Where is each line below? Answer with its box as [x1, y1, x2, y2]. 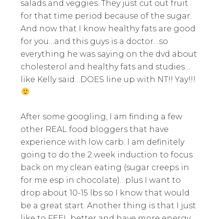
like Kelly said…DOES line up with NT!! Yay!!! [21, 74, 196, 84]
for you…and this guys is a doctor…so [21, 36, 169, 46]
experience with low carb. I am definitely [21, 137, 185, 147]
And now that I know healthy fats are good [21, 23, 196, 33]
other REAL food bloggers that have [21, 124, 169, 134]
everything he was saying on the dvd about [21, 49, 197, 59]
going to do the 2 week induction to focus [21, 150, 193, 159]
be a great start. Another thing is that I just [21, 200, 197, 210]
